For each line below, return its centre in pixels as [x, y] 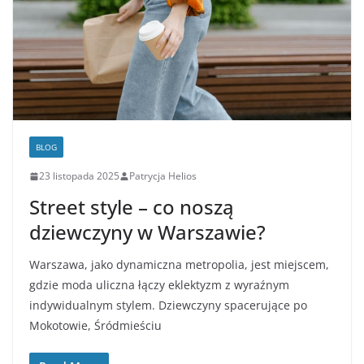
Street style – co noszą [132, 207]
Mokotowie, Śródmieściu [95, 326]
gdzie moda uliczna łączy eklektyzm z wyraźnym [159, 285]
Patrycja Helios [163, 176]
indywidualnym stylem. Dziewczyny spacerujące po [168, 305]
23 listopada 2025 [79, 176]
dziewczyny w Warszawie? [147, 232]
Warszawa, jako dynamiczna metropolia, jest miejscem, [179, 265]
